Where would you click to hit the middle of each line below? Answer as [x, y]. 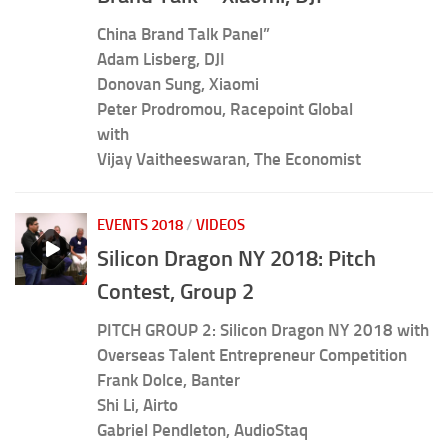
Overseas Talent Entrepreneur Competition [252, 354]
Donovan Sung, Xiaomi [178, 84]
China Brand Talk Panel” [183, 34]
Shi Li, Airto [137, 404]
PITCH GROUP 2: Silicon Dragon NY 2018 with [263, 329]
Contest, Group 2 [175, 291]
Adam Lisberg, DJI [161, 59]
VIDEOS [220, 225]
